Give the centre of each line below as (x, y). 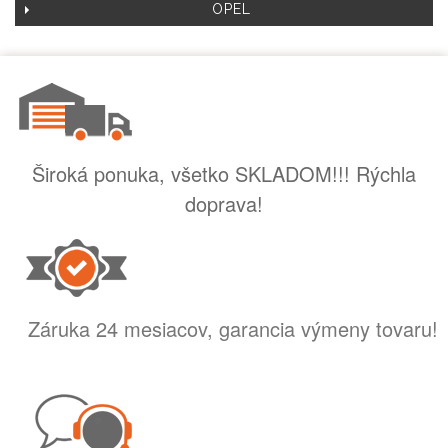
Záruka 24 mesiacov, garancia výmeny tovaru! (233, 329)
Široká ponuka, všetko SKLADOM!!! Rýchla (224, 173)
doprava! (224, 203)
